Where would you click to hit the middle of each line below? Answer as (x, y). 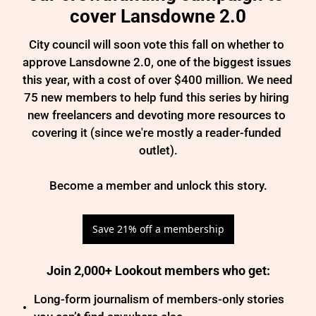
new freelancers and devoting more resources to (157, 115)
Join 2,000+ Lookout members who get (156, 270)
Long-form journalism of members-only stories (159, 299)
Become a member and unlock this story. (158, 185)
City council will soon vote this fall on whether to (157, 44)
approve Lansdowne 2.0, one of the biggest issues (157, 62)
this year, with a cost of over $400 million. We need (158, 79)
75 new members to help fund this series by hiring (157, 97)
